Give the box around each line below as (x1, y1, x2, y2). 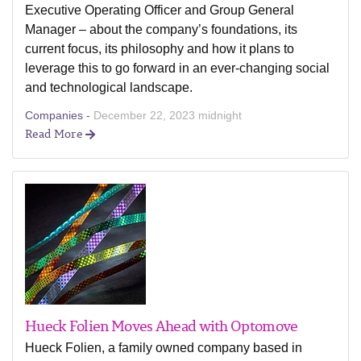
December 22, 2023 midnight (93, 109, 242, 122)
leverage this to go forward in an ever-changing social (25, 61, 330, 75)
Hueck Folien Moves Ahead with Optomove (25, 314, 298, 337)
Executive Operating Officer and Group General (25, 3, 294, 17)
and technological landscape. (25, 81, 193, 94)
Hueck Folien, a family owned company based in (25, 341, 302, 355)
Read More (25, 125, 85, 142)
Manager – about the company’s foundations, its (25, 23, 297, 36)
